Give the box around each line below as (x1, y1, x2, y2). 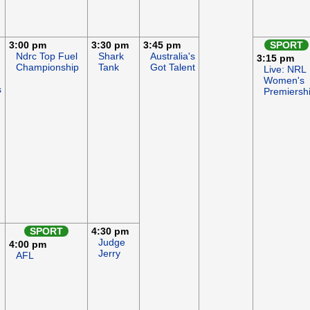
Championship (16, 62, 79, 73)
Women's (264, 75, 304, 86)
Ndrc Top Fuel (16, 51, 77, 62)
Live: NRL (264, 64, 306, 75)
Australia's (150, 51, 195, 62)
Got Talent (150, 62, 195, 73)
